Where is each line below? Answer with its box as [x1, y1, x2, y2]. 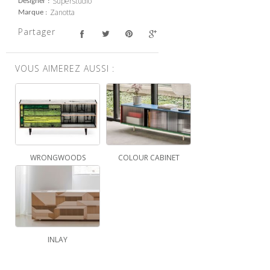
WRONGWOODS [30, 152, 86, 163]
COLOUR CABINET [118, 152, 180, 163]
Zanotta [50, 7, 75, 18]
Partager [18, 26, 55, 38]
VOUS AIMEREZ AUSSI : [15, 63, 115, 75]
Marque [18, 8, 43, 17]
